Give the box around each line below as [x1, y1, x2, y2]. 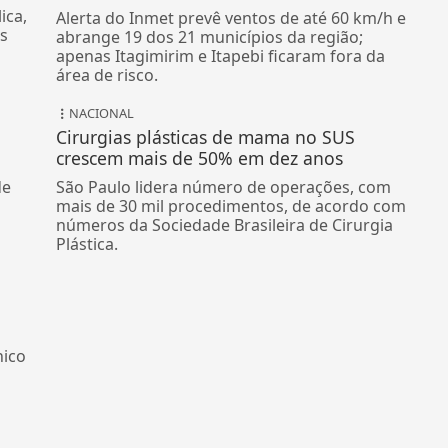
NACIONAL [69, 104, 135, 123]
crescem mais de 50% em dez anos [56, 146, 344, 171]
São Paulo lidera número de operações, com [56, 176, 392, 199]
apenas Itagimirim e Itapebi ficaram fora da [56, 45, 386, 68]
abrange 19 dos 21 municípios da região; [56, 26, 364, 49]
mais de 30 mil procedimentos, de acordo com [56, 195, 407, 218]
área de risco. [56, 64, 159, 87]
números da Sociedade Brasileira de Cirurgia [56, 214, 394, 237]
